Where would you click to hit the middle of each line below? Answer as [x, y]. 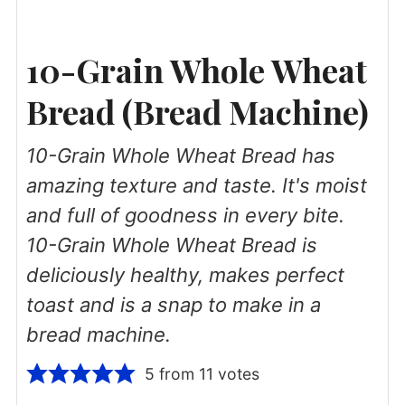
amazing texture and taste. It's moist [196, 185]
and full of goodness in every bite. [185, 215]
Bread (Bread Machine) [197, 111]
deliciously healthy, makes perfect [185, 274]
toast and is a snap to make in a [173, 304]
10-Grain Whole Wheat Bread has [180, 155]
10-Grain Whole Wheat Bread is [171, 245]
